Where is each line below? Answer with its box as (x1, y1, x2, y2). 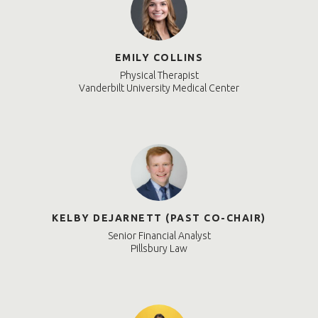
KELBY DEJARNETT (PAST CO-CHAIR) (52, 212, 266, 224)
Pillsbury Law (131, 243, 187, 255)
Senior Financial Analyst (107, 230, 211, 242)
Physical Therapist (119, 70, 199, 82)
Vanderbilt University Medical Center (79, 82, 239, 94)
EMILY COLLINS (114, 52, 204, 64)
